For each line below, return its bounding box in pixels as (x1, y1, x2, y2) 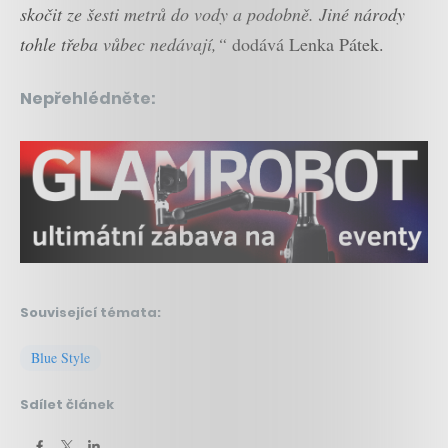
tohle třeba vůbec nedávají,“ (20, 31, 227, 56)
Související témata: (20, 302, 161, 322)
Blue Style (31, 347, 90, 367)
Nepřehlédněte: (20, 86, 156, 110)
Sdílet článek (20, 394, 114, 414)
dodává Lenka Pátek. (227, 31, 384, 56)
